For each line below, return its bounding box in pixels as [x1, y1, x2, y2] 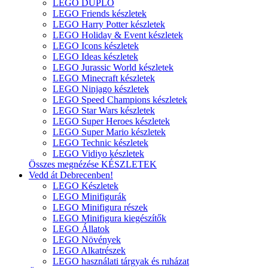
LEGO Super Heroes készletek [53, 116, 170, 126]
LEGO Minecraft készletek [53, 73, 155, 83]
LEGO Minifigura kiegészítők [53, 213, 166, 223]
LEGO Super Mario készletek [53, 127, 166, 137]
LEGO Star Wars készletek [53, 105, 155, 115]
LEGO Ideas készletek [53, 51, 138, 62]
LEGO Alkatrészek [53, 245, 126, 255]
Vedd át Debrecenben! [29, 170, 113, 180]
